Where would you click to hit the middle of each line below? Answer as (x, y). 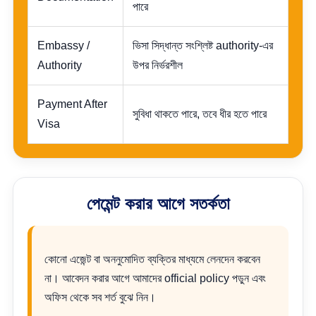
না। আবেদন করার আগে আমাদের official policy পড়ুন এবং (155, 278)
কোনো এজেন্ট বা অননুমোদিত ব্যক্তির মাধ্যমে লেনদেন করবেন (152, 259)
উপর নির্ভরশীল (158, 65)
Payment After (72, 104)
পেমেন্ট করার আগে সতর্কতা (158, 203)
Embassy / (63, 45)
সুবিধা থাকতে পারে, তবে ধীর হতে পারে (200, 114)
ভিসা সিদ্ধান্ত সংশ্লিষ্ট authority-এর (203, 45)
